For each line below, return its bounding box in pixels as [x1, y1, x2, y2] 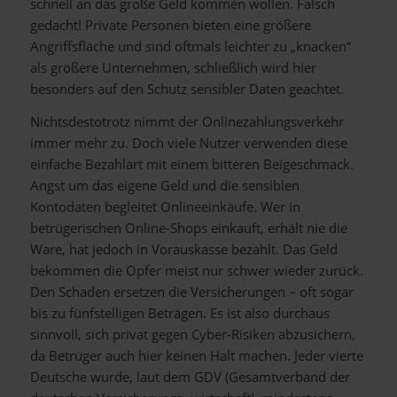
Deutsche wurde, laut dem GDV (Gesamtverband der [29, 367, 350, 385]
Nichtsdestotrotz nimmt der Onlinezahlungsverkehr [29, 112, 344, 130]
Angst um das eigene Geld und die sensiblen [29, 175, 300, 194]
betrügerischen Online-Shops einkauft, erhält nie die [29, 218, 347, 237]
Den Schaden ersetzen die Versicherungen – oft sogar [29, 282, 354, 300]
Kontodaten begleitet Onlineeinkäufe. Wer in [29, 197, 300, 215]
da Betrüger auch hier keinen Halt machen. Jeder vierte [29, 346, 363, 364]
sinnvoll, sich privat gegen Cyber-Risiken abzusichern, [29, 324, 355, 343]
